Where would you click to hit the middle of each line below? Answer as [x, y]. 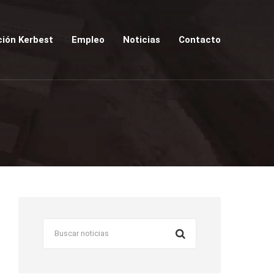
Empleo [88, 40]
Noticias [142, 40]
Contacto [200, 40]
